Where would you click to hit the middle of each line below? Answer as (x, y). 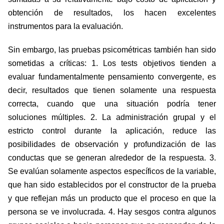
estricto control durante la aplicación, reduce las (112, 131)
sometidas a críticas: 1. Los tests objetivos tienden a (112, 63)
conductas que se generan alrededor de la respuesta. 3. (112, 158)
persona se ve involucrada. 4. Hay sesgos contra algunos (112, 212)
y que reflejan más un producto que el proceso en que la (112, 198)
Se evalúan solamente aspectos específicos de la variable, (112, 171)
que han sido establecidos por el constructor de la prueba (112, 185)
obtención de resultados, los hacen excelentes (112, 13)
